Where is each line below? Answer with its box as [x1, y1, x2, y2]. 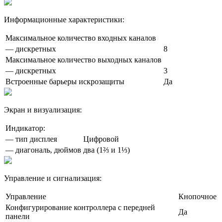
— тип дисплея [5, 135, 57, 144]
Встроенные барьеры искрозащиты [5, 77, 124, 86]
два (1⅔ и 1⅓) [83, 146, 130, 155]
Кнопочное [178, 192, 217, 201]
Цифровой [83, 135, 119, 144]
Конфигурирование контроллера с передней [5, 203, 155, 212]
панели [5, 212, 30, 221]
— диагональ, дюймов [5, 146, 81, 155]
